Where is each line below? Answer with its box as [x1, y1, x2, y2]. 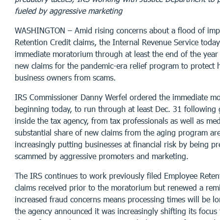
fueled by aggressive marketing [15, 5, 122, 15]
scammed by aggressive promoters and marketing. [15, 151, 189, 161]
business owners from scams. [15, 72, 116, 82]
